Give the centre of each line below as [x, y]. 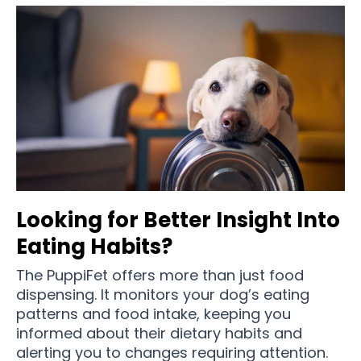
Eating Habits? [94, 246]
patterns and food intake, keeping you [154, 313]
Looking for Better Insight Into [178, 220]
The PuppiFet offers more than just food [160, 275]
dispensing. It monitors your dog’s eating [163, 294]
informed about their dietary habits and [159, 333]
